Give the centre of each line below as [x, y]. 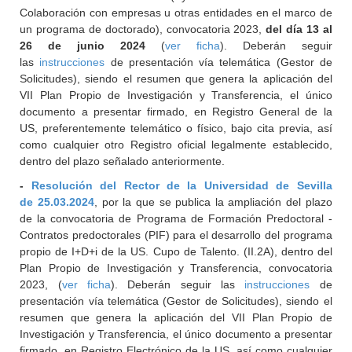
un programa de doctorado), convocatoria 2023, [143, 29]
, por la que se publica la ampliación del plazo [213, 202]
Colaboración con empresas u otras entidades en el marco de [176, 13]
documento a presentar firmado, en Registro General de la [176, 112]
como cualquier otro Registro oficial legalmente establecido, [176, 145]
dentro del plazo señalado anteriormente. [123, 161]
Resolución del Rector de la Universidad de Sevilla [181, 185]
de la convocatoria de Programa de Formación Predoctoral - [176, 218]
